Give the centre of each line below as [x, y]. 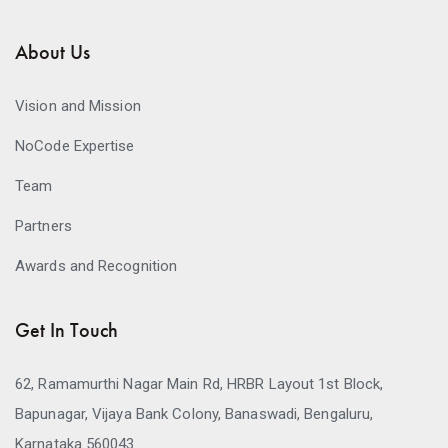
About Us [52, 51]
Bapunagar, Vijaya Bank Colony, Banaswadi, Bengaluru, [194, 413]
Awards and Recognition [96, 265]
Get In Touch [66, 329]
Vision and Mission [78, 105]
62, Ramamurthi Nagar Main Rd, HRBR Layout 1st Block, [199, 383]
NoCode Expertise [75, 145]
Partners [43, 225]
